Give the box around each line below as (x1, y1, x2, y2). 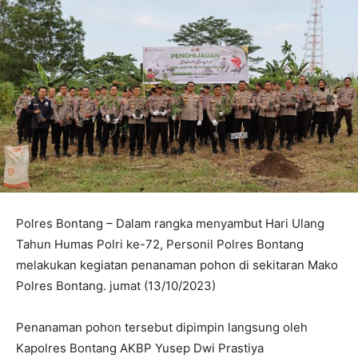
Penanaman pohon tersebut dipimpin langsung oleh (16, 319, 308, 335)
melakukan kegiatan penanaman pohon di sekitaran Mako (16, 257, 338, 272)
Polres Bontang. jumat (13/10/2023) (16, 277, 216, 293)
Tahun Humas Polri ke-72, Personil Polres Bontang (16, 236, 304, 252)
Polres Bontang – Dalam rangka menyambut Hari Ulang (16, 215, 324, 231)
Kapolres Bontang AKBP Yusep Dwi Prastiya (16, 340, 264, 356)
